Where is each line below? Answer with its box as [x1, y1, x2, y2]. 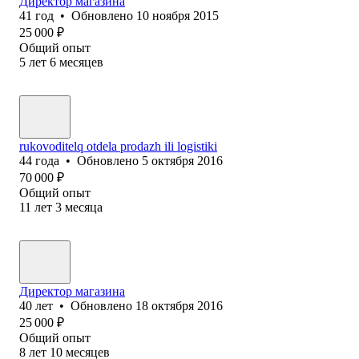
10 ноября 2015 [136, 8, 219, 22]
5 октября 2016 [142, 153, 223, 167]
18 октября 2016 [135, 298, 223, 313]
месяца [65, 200, 103, 214]
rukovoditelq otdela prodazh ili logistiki [19, 139, 217, 153]
